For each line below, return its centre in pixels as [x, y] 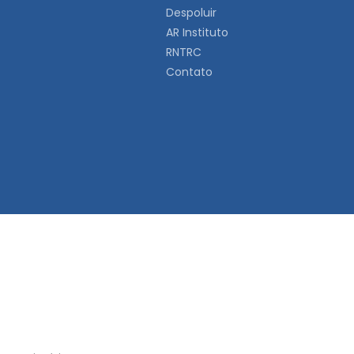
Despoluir [191, 13]
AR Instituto [197, 32]
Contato [189, 72]
